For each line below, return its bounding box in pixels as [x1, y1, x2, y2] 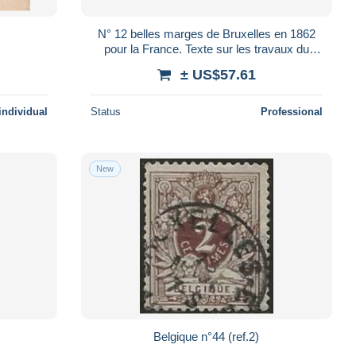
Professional [260, 105, 323, 118]
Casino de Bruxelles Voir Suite [128, 56, 285, 71]
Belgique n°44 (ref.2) [153, 329, 260, 343]
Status [90, 105, 121, 118]
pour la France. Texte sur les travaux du [103, 41, 309, 56]
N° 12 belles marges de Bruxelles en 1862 [97, 26, 315, 41]
